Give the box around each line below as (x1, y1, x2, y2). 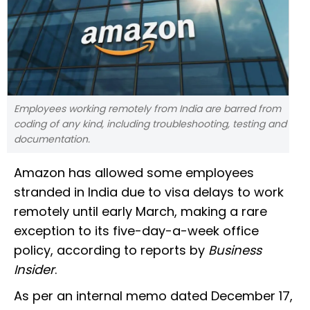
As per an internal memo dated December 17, (14, 287, 293, 305)
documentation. (14, 132, 90, 147)
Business (208, 241, 262, 259)
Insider (14, 261, 55, 279)
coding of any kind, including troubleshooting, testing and (14, 117, 286, 131)
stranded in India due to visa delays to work (14, 183, 284, 201)
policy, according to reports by (14, 241, 208, 259)
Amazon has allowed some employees (14, 164, 254, 182)
